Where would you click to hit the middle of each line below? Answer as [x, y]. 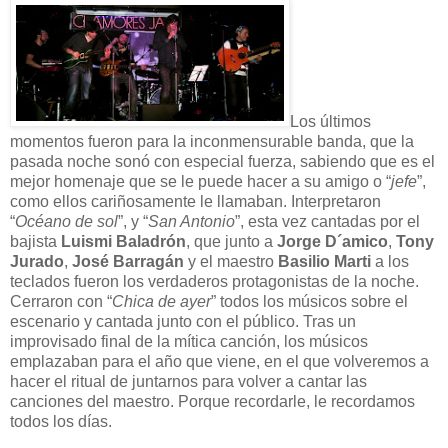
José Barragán [128, 261]
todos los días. [61, 421]
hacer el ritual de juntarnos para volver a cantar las [188, 381]
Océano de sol [66, 221]
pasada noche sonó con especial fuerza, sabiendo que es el [222, 161]
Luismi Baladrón [121, 241]
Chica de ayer [161, 301]
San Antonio [191, 221]
